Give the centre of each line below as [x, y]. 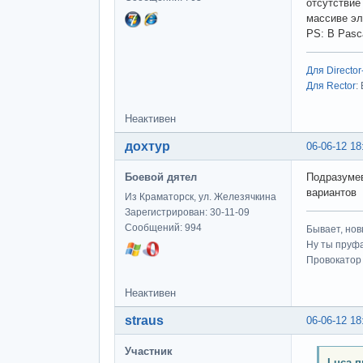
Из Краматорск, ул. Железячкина [201, 197]
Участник [149, 352]
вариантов [331, 193]
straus [144, 321]
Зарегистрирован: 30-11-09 [187, 213]
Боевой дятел [161, 177]
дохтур [147, 147]
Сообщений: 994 [163, 228]
